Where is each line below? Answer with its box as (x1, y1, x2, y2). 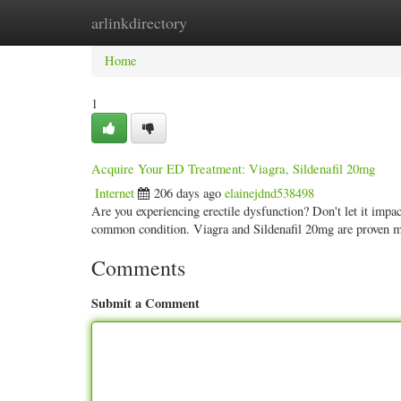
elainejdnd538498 (225, 184, 314, 201)
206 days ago (154, 184, 221, 201)
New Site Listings (176, 13, 270, 30)
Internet (95, 184, 134, 201)
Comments (91, 253, 185, 282)
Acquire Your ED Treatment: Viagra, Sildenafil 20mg (91, 159, 375, 177)
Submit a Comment (91, 294, 200, 312)
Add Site (297, 13, 343, 30)
